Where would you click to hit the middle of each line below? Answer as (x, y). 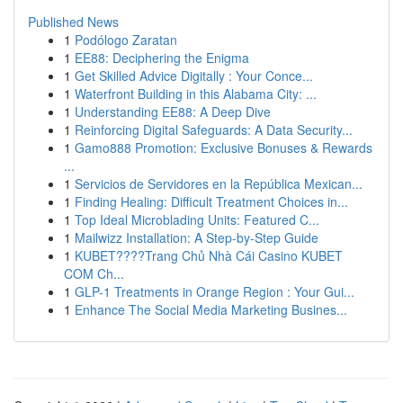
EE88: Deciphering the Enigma (162, 58)
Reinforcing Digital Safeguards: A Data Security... (214, 130)
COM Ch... (94, 273)
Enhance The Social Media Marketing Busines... (211, 309)
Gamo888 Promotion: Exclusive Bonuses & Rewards (224, 148)
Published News (73, 22)
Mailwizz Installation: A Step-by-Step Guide (197, 237)
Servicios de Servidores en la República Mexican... (219, 184)
